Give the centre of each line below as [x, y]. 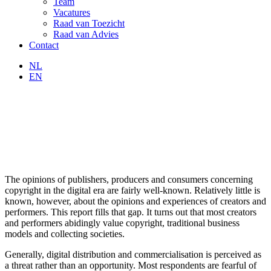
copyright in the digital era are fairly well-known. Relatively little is [132, 190]
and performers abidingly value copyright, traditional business [122, 223]
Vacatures [72, 12]
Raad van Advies [86, 34]
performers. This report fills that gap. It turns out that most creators [131, 212]
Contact [44, 45]
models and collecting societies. [65, 233]
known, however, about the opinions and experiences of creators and [135, 201]
